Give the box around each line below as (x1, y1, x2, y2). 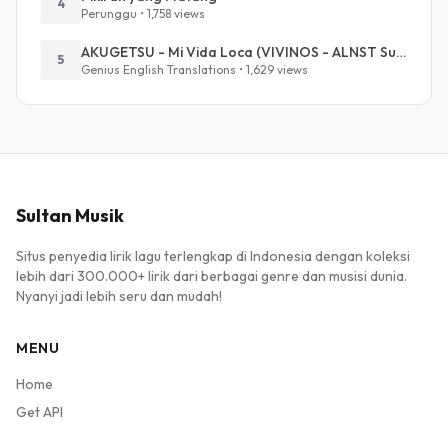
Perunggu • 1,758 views (81, 6, 205, 21)
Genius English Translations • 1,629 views (81, 62, 308, 77)
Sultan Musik (16, 204, 124, 227)
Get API (16, 403, 63, 421)
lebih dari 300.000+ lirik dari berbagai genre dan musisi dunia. (16, 267, 407, 285)
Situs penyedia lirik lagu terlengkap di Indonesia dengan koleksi (16, 247, 410, 265)
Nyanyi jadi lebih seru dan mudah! (16, 287, 222, 305)
